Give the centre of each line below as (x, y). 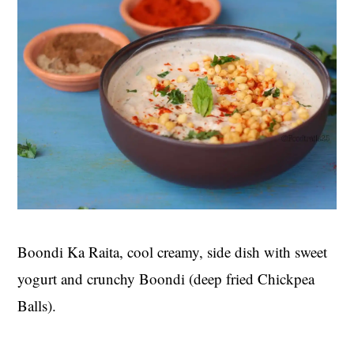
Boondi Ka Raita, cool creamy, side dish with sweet (173, 252)
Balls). (37, 306)
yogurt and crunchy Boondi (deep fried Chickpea (166, 279)
